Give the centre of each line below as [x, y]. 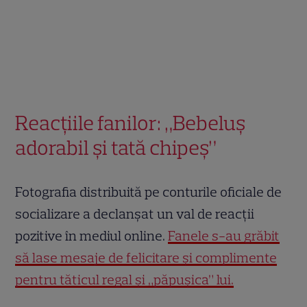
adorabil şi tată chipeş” [116, 148]
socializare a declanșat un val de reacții [135, 214]
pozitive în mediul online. [92, 236]
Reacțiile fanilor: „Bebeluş [131, 123]
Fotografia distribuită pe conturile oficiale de [149, 192]
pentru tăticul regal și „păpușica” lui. [125, 280]
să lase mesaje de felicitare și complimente [146, 258]
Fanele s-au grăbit [224, 236]
